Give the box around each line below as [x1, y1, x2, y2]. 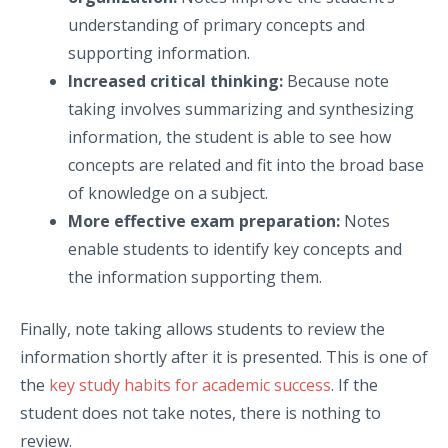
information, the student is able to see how [68, 125, 391, 148]
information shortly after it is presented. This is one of [20, 345, 428, 368]
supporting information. [68, 41, 250, 64]
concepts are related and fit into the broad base [68, 153, 424, 176]
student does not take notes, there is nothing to [20, 401, 381, 424]
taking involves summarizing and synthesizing [68, 97, 414, 120]
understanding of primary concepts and [68, 13, 365, 36]
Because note [283, 69, 389, 92]
